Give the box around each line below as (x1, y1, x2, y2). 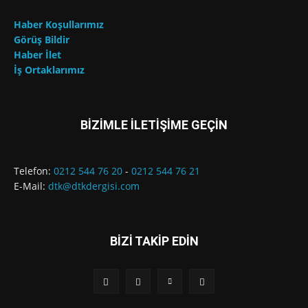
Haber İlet (14, 47, 61, 61)
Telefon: (14, 164, 54, 177)
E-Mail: (14, 179, 48, 192)
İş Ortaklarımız (14, 63, 85, 76)
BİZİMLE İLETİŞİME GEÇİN (80, 117, 228, 132)
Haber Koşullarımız (14, 17, 104, 31)
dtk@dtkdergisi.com (48, 179, 140, 192)
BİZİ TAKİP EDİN (109, 233, 199, 248)
